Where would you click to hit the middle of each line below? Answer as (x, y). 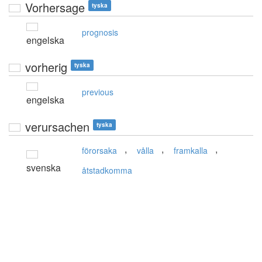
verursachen (57, 127)
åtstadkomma (107, 170)
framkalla (191, 151)
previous (98, 92)
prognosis (100, 32)
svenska (44, 168)
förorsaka (99, 151)
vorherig (46, 67)
